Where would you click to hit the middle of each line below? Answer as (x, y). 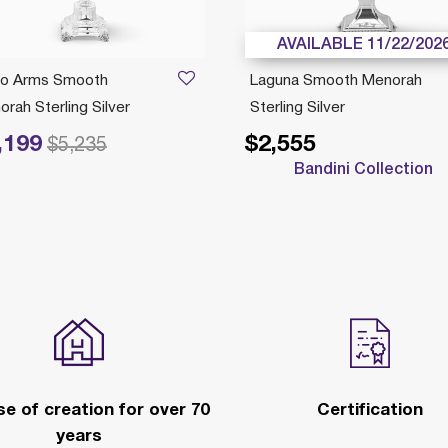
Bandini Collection (364, 170)
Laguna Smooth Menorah (335, 81)
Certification (369, 410)
